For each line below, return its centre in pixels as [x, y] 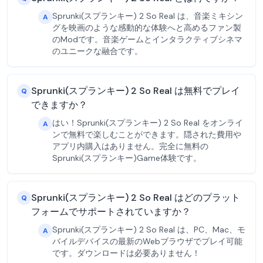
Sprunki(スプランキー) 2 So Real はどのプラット [136, 198]
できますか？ [59, 105]
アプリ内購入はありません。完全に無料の [130, 146]
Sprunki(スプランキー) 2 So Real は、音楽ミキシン [148, 16]
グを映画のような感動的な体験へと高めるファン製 [147, 28]
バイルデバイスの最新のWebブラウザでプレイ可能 [147, 241]
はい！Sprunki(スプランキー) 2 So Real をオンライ [148, 123]
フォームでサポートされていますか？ [111, 212]
